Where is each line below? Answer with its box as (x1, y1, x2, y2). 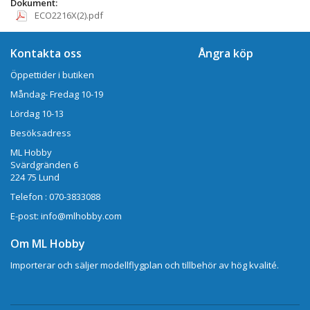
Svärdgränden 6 (10, 158, 78, 172)
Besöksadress (10, 127, 71, 140)
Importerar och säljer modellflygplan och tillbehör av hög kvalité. (10, 259, 283, 272)
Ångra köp (198, 46, 253, 62)
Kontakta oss (10, 46, 82, 62)
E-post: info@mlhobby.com (10, 210, 122, 223)
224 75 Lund (10, 171, 60, 184)
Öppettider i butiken (10, 69, 94, 82)
